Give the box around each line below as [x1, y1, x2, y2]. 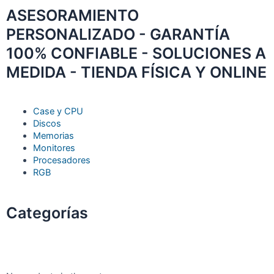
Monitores [32, 142, 75, 154]
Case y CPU [32, 105, 83, 117]
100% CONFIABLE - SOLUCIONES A [6, 44, 266, 62]
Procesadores [32, 154, 91, 166]
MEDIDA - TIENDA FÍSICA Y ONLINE [6, 63, 267, 81]
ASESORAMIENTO [6, 6, 139, 24]
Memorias [32, 130, 74, 141]
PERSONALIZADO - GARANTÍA [6, 25, 230, 43]
